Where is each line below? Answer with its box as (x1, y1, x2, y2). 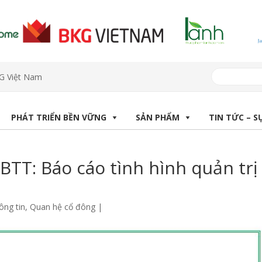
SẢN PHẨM (136, 112, 180, 123)
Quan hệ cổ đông (30, 201, 95, 213)
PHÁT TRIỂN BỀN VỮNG (11, 112, 106, 123)
